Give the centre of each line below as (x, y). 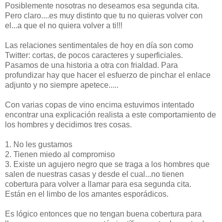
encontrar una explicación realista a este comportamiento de (111, 114)
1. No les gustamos (40, 144)
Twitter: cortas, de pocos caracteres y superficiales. (94, 55)
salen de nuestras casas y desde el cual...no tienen (94, 174)
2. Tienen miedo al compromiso (61, 154)
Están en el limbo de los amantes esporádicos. (87, 194)
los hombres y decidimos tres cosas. (68, 124)
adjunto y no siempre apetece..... (62, 85)
